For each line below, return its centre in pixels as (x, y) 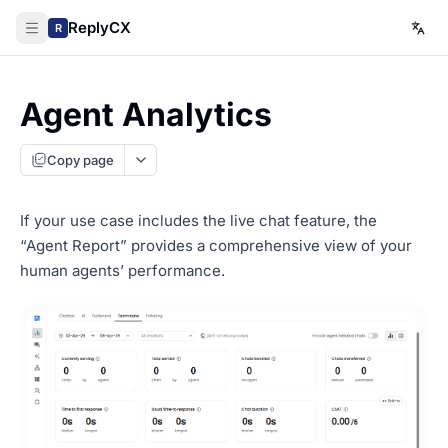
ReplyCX (99, 27)
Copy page (80, 159)
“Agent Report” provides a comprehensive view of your (216, 245)
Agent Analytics (146, 114)
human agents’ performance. (122, 270)
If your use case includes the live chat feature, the (198, 220)
